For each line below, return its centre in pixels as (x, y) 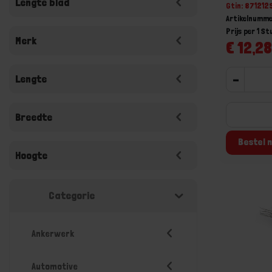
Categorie (72, 195)
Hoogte (31, 155)
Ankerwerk (53, 233)
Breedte (34, 117)
